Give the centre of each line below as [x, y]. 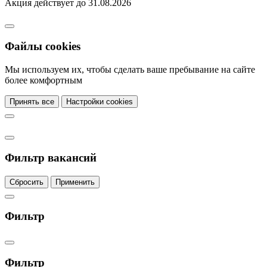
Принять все [32, 101]
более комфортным [44, 80]
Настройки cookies [100, 101]
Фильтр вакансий [51, 157]
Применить [75, 182]
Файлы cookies [43, 46]
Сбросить [27, 182]
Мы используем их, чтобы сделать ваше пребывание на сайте [130, 69]
